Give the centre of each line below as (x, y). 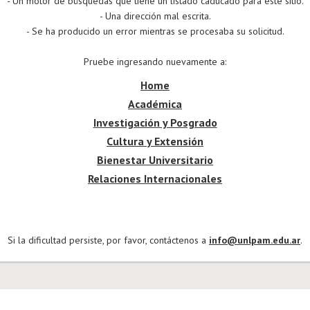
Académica (155, 104)
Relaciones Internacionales (155, 179)
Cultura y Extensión (155, 141)
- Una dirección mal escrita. (155, 16)
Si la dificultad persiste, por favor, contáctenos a (108, 240)
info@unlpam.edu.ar (255, 240)
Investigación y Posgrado (155, 122)
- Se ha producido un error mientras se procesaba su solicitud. (155, 31)
